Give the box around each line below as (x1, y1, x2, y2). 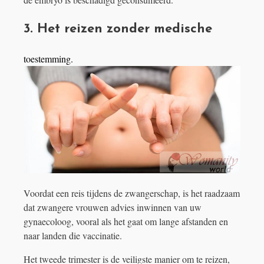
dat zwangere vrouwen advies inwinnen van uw (24, 200, 202, 213)
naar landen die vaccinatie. (24, 229, 122, 242)
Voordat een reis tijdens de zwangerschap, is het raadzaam (24, 186, 240, 199)
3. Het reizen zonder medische (24, 22, 212, 37)
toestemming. (24, 52, 73, 65)
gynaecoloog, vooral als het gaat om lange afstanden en (24, 214, 228, 227)
